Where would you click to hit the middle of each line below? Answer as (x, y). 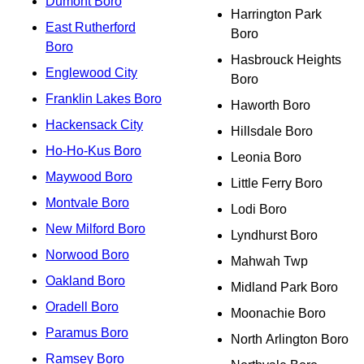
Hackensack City (94, 124)
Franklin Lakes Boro (104, 98)
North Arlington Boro (290, 339)
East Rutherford (91, 27)
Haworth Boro (271, 105)
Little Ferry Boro (277, 183)
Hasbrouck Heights (286, 59)
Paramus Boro (87, 332)
